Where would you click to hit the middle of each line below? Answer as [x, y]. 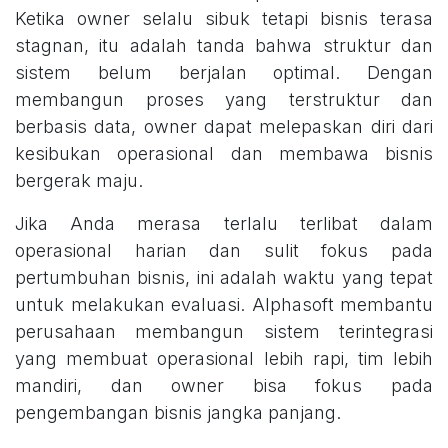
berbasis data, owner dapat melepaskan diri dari [224, 127]
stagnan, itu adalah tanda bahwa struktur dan [224, 46]
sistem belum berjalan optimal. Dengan [224, 73]
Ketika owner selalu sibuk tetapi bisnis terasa [224, 19]
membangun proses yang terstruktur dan [224, 100]
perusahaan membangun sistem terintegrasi [224, 332]
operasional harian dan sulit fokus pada [224, 251]
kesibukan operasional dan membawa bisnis [224, 154]
